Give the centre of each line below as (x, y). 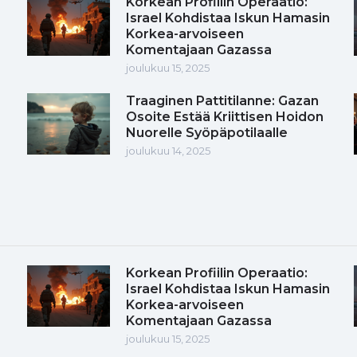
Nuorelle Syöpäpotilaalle (207, 132)
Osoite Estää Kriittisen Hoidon (225, 116)
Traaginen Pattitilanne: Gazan (222, 100)
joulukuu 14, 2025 (168, 150)
